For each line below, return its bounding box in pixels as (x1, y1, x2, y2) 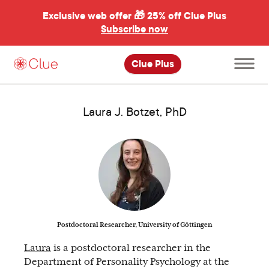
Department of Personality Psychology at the (24, 256, 229, 267)
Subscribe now (101, 22, 168, 36)
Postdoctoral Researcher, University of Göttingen (57, 221, 212, 228)
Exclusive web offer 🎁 (43, 9, 147, 23)
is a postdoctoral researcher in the (51, 243, 211, 253)
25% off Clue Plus (147, 9, 226, 23)
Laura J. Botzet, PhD (82, 103, 187, 119)
